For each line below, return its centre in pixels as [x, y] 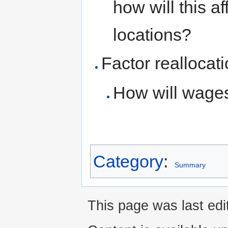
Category [128, 161]
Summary [190, 165]
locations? [152, 35]
